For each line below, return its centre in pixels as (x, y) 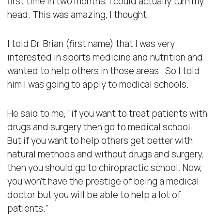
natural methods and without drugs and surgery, (105, 154)
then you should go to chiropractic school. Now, (104, 167)
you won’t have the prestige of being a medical (103, 181)
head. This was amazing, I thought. (78, 14)
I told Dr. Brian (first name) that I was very (91, 43)
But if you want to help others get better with (100, 140)
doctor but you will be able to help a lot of (94, 194)
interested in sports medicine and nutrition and (105, 57)
